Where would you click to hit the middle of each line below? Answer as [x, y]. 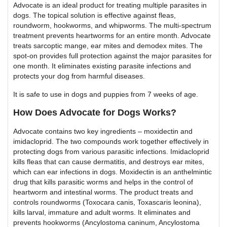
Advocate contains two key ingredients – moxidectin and [103, 131]
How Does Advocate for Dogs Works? [95, 112]
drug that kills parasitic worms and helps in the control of [103, 182]
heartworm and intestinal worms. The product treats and [103, 192]
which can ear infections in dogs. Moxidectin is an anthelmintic [112, 172]
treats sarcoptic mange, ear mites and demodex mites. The [108, 45]
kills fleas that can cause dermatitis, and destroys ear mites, [109, 161]
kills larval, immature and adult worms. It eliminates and [102, 212]
